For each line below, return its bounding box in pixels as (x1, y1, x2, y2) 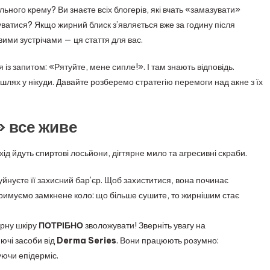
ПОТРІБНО (39, 219, 83, 231)
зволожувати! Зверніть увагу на (83, 219, 206, 231)
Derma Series (57, 234, 116, 246)
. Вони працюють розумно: (116, 234, 219, 246)
